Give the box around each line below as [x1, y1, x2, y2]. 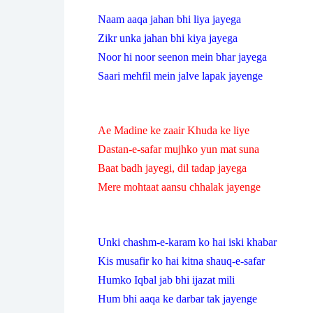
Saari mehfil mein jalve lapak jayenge [98, 69, 263, 82]
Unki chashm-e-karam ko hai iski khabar [98, 235, 277, 248]
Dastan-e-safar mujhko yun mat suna [98, 143, 259, 156]
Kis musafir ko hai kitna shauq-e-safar [98, 254, 265, 267]
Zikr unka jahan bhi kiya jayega [98, 31, 238, 44]
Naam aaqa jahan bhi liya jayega [98, 13, 241, 25]
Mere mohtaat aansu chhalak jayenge [98, 181, 261, 194]
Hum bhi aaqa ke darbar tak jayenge [98, 292, 257, 305]
